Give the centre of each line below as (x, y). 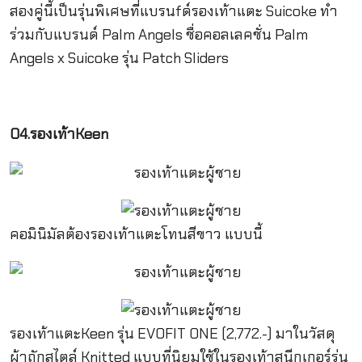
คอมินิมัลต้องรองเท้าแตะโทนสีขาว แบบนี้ (136, 234)
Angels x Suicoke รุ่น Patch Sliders (119, 58)
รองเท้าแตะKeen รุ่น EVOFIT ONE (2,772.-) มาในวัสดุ (172, 334)
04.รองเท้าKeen (59, 135)
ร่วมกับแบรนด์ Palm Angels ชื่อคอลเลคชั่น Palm (158, 34)
